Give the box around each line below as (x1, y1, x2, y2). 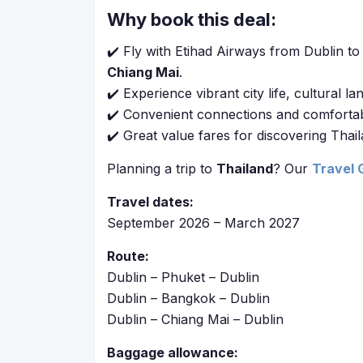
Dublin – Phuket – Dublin (107, 269, 259, 285)
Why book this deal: (107, 9, 276, 30)
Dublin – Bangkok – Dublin (107, 290, 270, 306)
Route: (107, 248, 149, 264)
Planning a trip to (107, 160, 216, 177)
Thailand (216, 160, 273, 177)
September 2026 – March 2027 (107, 215, 300, 231)
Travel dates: (107, 194, 194, 210)
